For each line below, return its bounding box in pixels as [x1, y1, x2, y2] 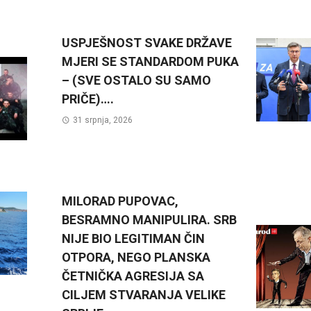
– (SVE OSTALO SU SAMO [62, 73, 211, 88]
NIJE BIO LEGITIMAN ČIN [62, 231, 205, 246]
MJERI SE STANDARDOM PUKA [62, 54, 239, 69]
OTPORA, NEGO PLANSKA [62, 250, 210, 265]
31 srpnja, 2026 [72, 115, 133, 126]
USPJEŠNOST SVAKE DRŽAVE [62, 35, 232, 51]
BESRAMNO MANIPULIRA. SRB [62, 212, 237, 228]
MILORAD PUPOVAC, [62, 194, 178, 209]
